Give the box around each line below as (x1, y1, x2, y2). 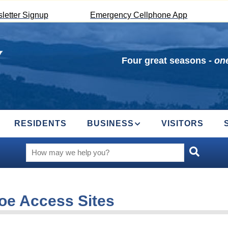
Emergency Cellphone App (90, 11, 188, 19)
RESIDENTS (14, 119, 67, 128)
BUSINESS (87, 119, 134, 128)
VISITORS (161, 119, 204, 128)
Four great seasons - (122, 55, 214, 66)
